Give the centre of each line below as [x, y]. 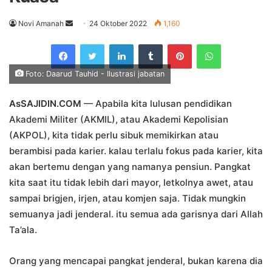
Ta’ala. [23, 230]
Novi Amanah [41, 24]
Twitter [117, 44]
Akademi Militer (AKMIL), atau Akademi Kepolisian [119, 120]
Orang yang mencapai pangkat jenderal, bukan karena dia [136, 261]
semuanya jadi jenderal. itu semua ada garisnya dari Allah [136, 214]
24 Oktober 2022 [118, 24]
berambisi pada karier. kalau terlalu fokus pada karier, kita [136, 151]
